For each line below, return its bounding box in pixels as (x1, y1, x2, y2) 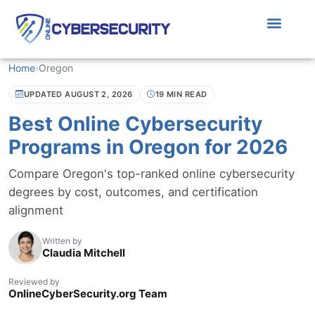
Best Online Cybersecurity (8, 111, 262, 136)
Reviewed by (8, 276, 60, 288)
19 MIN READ (155, 89, 207, 99)
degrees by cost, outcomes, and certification (8, 184, 258, 199)
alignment (8, 202, 63, 217)
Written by (42, 235, 82, 246)
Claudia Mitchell (42, 245, 125, 259)
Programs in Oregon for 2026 (8, 134, 288, 159)
